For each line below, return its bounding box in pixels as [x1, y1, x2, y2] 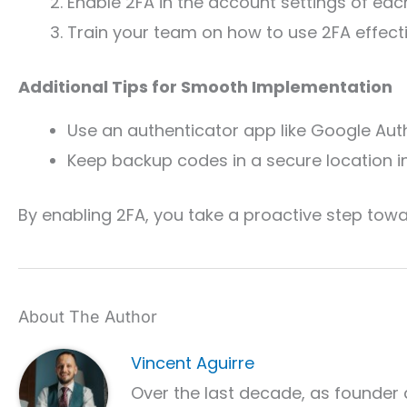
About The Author [18, 307, 157, 326]
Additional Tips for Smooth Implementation [18, 75, 392, 98]
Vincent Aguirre [130, 352, 254, 374]
